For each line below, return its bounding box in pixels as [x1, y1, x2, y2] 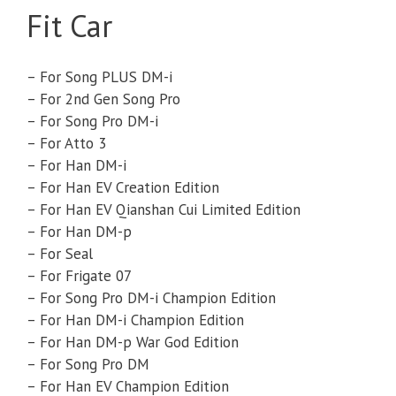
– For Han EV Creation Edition [27, 178, 219, 198]
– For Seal [27, 244, 93, 264]
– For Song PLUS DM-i [27, 67, 172, 88]
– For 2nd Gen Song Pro [27, 89, 180, 110]
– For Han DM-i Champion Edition [27, 310, 244, 331]
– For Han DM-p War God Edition [27, 332, 239, 353]
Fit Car [27, 5, 112, 47]
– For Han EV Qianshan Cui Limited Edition [27, 200, 301, 220]
